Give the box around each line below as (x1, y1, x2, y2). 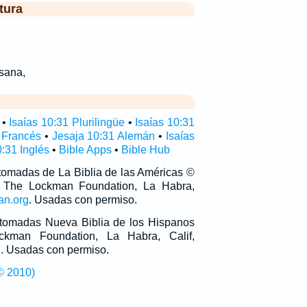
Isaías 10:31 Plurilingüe (9, 116, 125, 128)
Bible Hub (121, 144, 170, 156)
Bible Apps (58, 144, 112, 156)
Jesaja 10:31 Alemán (51, 130, 156, 142)
